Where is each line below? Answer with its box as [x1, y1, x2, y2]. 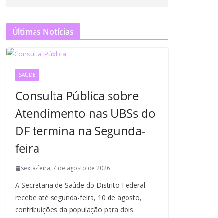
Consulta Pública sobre [15, 88, 139, 104]
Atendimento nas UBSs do [15, 105, 156, 121]
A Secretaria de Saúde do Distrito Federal [15, 181, 145, 190]
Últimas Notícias [12, 26, 74, 37]
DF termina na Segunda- [15, 123, 145, 139]
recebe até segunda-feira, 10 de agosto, [15, 193, 142, 202]
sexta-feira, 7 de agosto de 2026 [21, 164, 110, 172]
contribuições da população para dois [15, 205, 133, 214]
